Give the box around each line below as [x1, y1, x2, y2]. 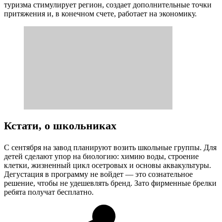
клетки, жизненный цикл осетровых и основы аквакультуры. [4, 161, 211, 169]
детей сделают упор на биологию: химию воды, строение [4, 152, 199, 161]
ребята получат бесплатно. [4, 187, 94, 196]
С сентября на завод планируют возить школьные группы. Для [4, 143, 217, 152]
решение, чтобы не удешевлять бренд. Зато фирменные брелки [4, 178, 217, 187]
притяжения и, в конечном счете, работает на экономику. [4, 9, 197, 18]
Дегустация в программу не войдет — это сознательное [4, 169, 193, 178]
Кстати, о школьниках [4, 120, 116, 132]
